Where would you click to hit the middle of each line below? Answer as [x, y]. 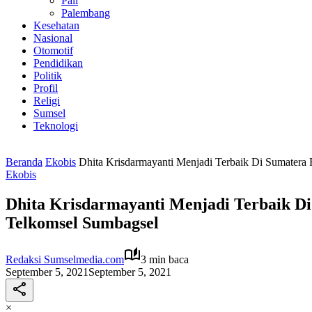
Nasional [53, 38]
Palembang [86, 13]
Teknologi [56, 126]
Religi [47, 101]
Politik [48, 76]
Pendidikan [58, 63]
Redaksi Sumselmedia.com [65, 259]
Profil [46, 88]
